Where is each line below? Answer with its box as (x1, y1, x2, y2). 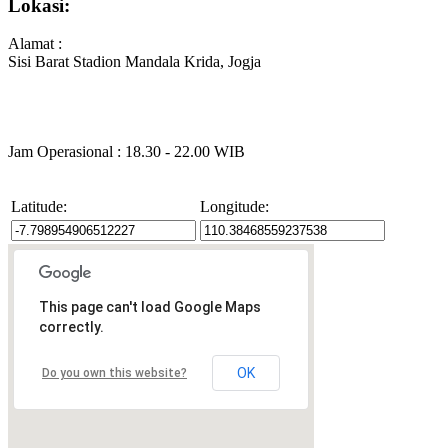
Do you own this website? (42, 366, 187, 381)
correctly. (39, 319, 104, 336)
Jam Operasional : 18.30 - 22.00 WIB (8, 143, 245, 161)
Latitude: (11, 198, 67, 216)
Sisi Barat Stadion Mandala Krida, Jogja (8, 53, 261, 71)
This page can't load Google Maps (39, 299, 261, 316)
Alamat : (8, 35, 62, 53)
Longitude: (200, 198, 269, 216)
